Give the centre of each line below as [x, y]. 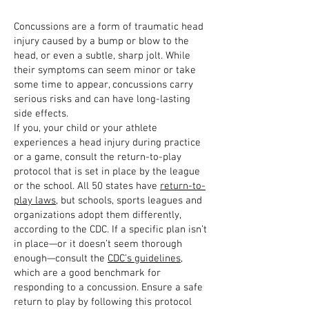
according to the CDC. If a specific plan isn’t [110, 230]
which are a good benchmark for [87, 273]
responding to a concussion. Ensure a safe [108, 288]
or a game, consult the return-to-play [98, 157]
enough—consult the [61, 259]
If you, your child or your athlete [86, 128]
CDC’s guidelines [144, 259]
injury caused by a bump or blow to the [101, 41]
